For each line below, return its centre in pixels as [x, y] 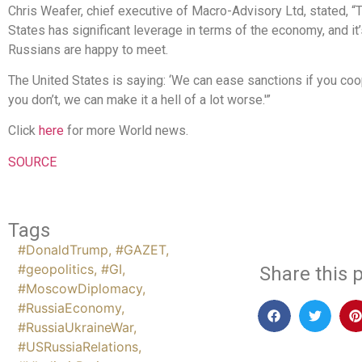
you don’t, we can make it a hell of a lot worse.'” [139, 100]
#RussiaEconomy [69, 307]
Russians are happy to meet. [88, 49]
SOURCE [32, 162]
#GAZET [141, 249]
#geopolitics [56, 269]
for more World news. [128, 131]
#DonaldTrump [63, 249]
